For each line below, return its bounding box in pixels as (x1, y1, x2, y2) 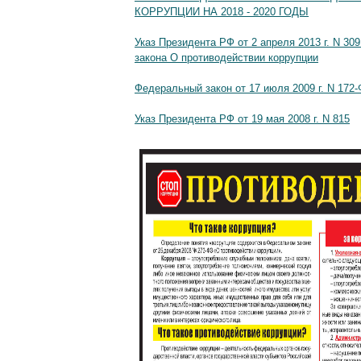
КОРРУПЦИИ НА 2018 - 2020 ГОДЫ (135, 5, 309, 18)
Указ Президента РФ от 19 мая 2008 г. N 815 (135, 113, 350, 126)
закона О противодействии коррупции (135, 51, 318, 64)
